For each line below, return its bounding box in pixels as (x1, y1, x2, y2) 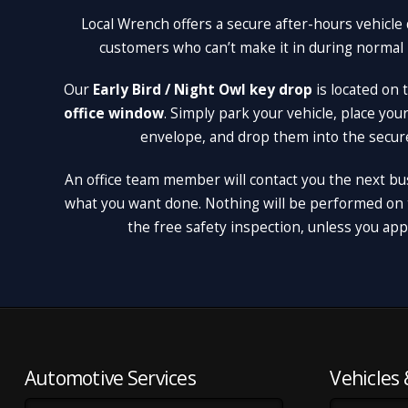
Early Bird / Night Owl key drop (93, 80, 312, 100)
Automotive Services (24, 365, 196, 392)
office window (63, 104, 164, 124)
